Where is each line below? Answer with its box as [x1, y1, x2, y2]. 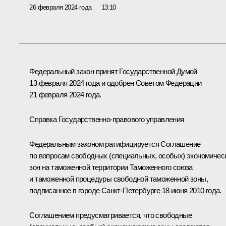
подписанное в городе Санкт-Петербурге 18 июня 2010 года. [29, 186, 221, 195]
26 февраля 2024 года [29, 3, 92, 11]
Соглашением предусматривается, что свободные [29, 210, 192, 219]
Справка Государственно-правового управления [29, 115, 184, 124]
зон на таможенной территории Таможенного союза [29, 162, 193, 172]
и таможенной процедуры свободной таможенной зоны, [29, 174, 208, 183]
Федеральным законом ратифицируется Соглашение [29, 139, 201, 148]
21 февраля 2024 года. [29, 90, 101, 99]
